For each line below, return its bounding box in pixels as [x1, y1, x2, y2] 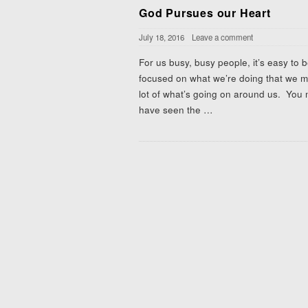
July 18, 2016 [139, 32, 184, 43]
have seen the [139, 103, 201, 116]
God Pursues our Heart [139, 5, 271, 21]
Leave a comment [192, 32, 253, 43]
